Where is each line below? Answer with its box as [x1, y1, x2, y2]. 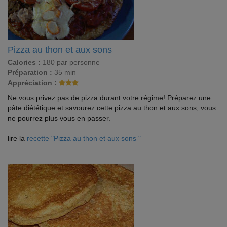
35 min [52, 68, 76, 77]
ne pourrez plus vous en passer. [8, 114, 110, 122]
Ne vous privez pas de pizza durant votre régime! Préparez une [8, 94, 211, 102]
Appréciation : [8, 79, 57, 87]
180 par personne [41, 58, 100, 66]
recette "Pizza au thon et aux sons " [27, 134, 141, 142]
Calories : [8, 58, 41, 66]
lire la [8, 134, 27, 142]
